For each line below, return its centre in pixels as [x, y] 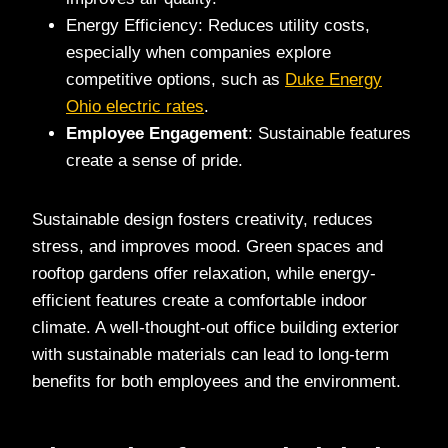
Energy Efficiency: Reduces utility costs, [218, 25]
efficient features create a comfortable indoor [199, 300]
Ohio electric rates [135, 106]
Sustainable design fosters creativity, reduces [202, 219]
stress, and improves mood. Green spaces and [207, 246]
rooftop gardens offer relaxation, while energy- [204, 273]
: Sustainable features [329, 133]
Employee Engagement [157, 133]
